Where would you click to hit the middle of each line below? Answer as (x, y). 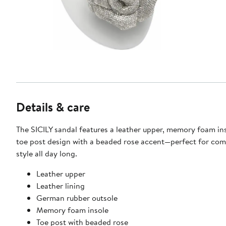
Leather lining (61, 186)
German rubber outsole (77, 198)
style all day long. (47, 154)
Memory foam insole (72, 210)
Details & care (53, 107)
